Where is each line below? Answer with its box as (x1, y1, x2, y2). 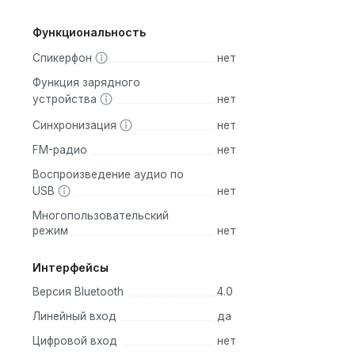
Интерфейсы (32, 260, 109, 274)
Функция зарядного (32, 76, 140, 90)
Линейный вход (32, 309, 116, 323)
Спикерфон (32, 52, 95, 65)
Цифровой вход (32, 334, 117, 347)
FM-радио (32, 143, 87, 157)
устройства (32, 93, 100, 106)
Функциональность (32, 25, 146, 40)
